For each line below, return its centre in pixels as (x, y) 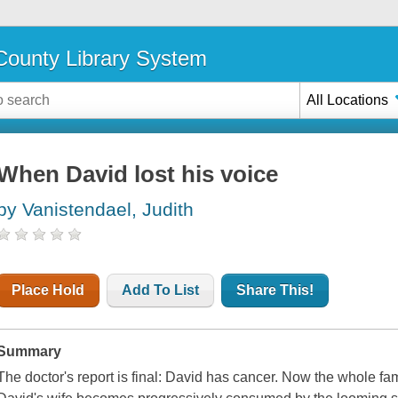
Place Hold (48, 291)
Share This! (275, 291)
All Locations (348, 99)
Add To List (161, 291)
